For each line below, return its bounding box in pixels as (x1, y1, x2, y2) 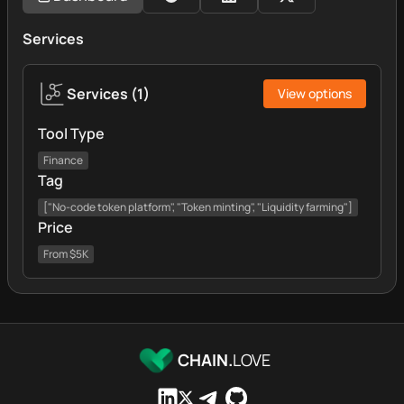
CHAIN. (177, 348, 233, 371)
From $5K (43, 246, 88, 262)
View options (278, 85, 352, 102)
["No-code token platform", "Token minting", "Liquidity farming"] (43, 199, 353, 215)
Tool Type (38, 124, 105, 143)
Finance (43, 152, 83, 168)
